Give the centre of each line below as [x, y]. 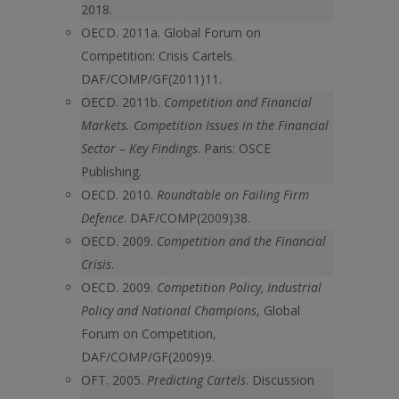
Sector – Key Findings [139, 148]
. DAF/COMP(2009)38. [187, 218]
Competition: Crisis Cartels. [158, 56]
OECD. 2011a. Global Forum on [171, 33]
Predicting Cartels [196, 380]
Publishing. [111, 171]
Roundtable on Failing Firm [233, 195]
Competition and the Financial [241, 241]
